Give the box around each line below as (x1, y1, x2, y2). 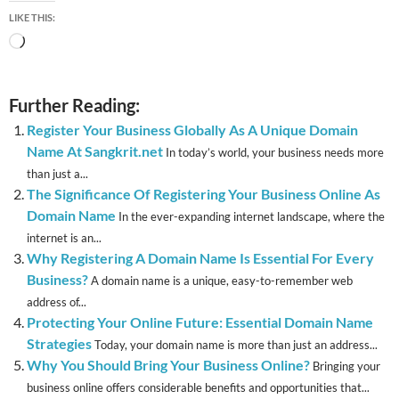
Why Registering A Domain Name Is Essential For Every (27, 249, 374, 267)
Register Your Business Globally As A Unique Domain (27, 121, 358, 139)
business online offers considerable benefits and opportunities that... (27, 380, 370, 395)
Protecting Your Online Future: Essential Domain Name (27, 313, 373, 331)
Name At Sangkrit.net (27, 142, 163, 160)
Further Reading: (9, 94, 140, 117)
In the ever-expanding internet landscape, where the (118, 209, 385, 224)
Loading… (24, 34, 84, 52)
